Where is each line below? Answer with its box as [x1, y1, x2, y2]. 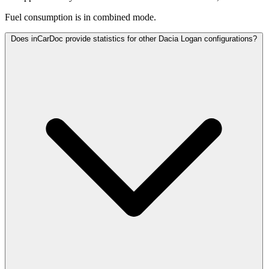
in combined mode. [83, 12, 156, 23]
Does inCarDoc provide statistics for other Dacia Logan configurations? [11, 34, 257, 44]
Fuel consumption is [5, 12, 81, 23]
